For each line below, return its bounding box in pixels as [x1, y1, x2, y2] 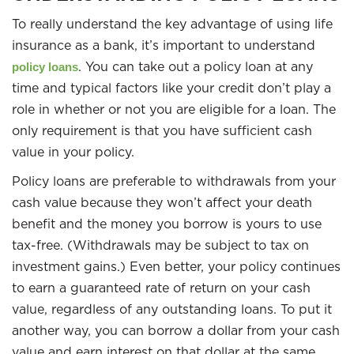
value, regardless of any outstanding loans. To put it [12, 301, 332, 317]
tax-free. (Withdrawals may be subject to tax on [12, 237, 309, 253]
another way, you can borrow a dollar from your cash [12, 322, 340, 338]
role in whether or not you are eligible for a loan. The [12, 101, 336, 117]
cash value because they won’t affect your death [12, 194, 312, 210]
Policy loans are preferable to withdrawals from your [12, 173, 336, 189]
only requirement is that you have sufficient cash [12, 122, 312, 138]
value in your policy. [12, 144, 134, 160]
